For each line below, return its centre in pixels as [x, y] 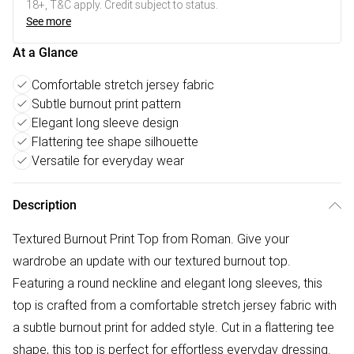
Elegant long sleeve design [105, 122]
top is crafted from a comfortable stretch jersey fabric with [175, 305]
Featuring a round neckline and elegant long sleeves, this [168, 283]
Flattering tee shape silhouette [115, 141]
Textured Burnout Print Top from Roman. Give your [151, 239]
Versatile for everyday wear [108, 160]
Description [45, 205]
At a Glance [45, 53]
